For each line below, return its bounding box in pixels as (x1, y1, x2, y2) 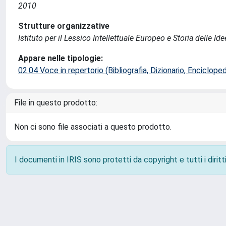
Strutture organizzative (18, 21, 109, 31)
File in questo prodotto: (14, 98, 97, 107)
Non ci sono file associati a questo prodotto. (14, 122, 172, 132)
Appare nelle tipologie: (18, 53, 103, 63)
